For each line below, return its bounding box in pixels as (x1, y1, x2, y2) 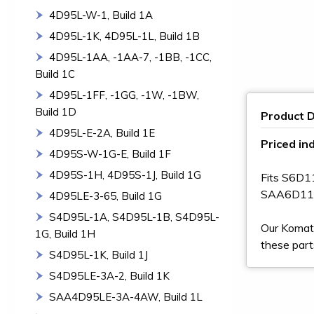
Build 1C (35, 67, 75, 81)
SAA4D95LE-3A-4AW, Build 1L (49, 290, 203, 303)
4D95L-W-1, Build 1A (49, 8, 153, 22)
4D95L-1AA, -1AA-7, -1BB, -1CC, (49, 50, 212, 64)
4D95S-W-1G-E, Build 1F (49, 147, 171, 161)
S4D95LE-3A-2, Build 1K (49, 269, 170, 282)
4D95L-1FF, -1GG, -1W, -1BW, (49, 88, 199, 102)
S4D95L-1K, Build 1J (49, 248, 148, 261)
